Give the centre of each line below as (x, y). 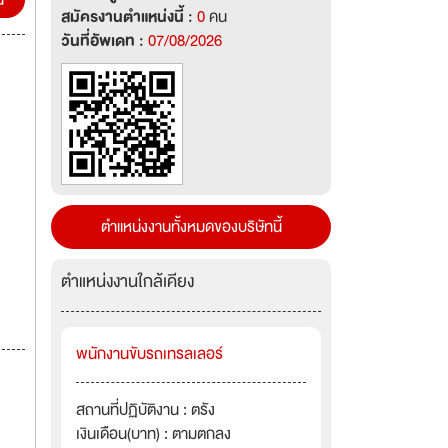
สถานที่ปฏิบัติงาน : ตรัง (145, 410)
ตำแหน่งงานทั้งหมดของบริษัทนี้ (191, 227)
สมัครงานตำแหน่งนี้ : (129, 17)
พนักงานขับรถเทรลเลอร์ (149, 354)
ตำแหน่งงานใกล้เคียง (127, 281)
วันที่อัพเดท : (104, 41)
